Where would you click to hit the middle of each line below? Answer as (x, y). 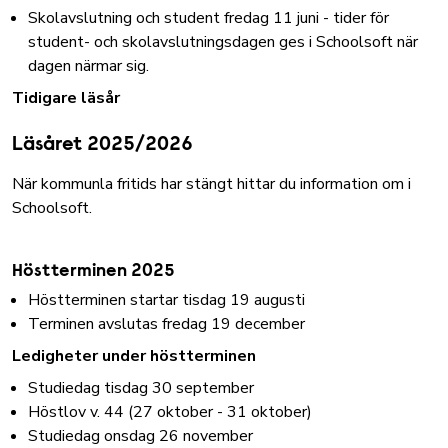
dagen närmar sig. (92, 66)
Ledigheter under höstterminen (134, 356)
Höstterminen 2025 (93, 272)
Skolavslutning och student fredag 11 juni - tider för (208, 18)
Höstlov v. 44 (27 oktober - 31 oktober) (170, 412)
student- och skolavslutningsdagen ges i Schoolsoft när (223, 42)
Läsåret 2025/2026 (102, 145)
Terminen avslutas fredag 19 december (166, 324)
